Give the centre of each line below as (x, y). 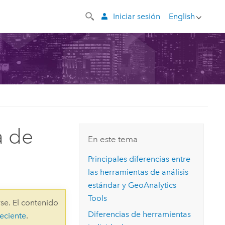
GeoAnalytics (152, 185)
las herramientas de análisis (138, 172)
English (182, 16)
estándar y (108, 185)
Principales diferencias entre (139, 159)
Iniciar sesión (136, 16)
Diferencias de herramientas (140, 214)
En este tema (113, 139)
